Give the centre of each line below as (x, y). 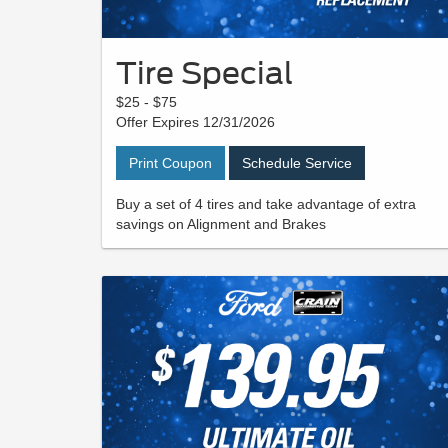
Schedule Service (297, 163)
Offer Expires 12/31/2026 (195, 122)
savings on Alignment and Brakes (221, 224)
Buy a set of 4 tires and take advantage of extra (266, 204)
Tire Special (204, 73)
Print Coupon (170, 163)
